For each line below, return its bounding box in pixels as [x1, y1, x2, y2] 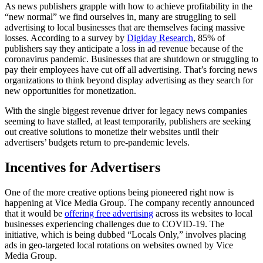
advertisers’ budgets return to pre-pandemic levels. [5, 137, 190, 147]
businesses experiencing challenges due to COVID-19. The [5, 218, 224, 229]
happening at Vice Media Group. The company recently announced [5, 197, 254, 208]
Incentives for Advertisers [5, 159, 160, 175]
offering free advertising [65, 208, 153, 218]
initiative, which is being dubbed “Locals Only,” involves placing [5, 229, 246, 240]
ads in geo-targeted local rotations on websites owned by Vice [5, 240, 233, 250]
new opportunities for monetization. [5, 85, 136, 96]
